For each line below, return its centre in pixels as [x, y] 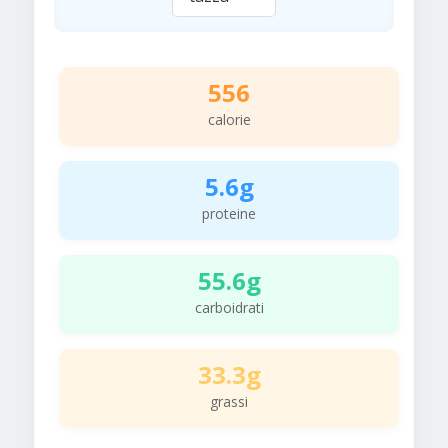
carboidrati [229, 308]
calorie [229, 120]
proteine [229, 214]
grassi [229, 402]
